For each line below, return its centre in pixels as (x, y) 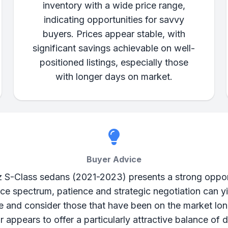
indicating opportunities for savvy (114, 20)
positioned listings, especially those (114, 62)
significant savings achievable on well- (114, 48)
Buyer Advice (114, 159)
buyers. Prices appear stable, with (114, 34)
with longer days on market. (114, 77)
